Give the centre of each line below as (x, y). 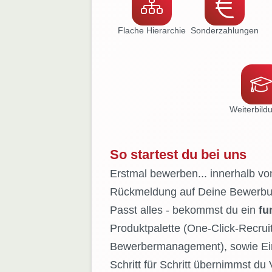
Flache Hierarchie (151, 31)
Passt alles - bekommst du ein (184, 210)
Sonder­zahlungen (224, 31)
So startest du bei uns (178, 155)
